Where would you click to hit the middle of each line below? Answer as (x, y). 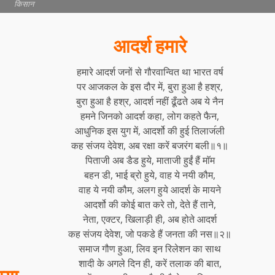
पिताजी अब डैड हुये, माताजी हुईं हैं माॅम (150, 160)
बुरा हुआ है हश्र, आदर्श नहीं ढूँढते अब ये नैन (150, 101)
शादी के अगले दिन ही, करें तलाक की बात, (150, 263)
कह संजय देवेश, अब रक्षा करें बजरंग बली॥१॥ (150, 145)
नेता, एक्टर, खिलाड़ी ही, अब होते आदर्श (150, 219)
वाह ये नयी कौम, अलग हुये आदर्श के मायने (150, 189)
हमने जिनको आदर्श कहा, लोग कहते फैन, (150, 116)
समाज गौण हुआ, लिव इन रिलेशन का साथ (150, 248)
